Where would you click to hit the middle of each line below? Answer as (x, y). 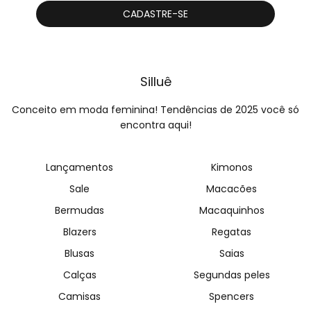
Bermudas (79, 211)
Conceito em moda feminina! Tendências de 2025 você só (155, 110)
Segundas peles (232, 275)
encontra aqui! (155, 125)
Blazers (79, 232)
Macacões (232, 189)
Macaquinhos (232, 211)
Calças (79, 275)
